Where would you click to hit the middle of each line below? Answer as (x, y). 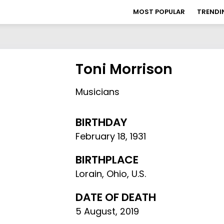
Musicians (98, 92)
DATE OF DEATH (116, 197)
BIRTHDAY (101, 122)
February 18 (101, 136)
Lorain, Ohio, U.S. (111, 174)
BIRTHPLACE (107, 160)
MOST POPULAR (159, 12)
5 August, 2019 (107, 211)
